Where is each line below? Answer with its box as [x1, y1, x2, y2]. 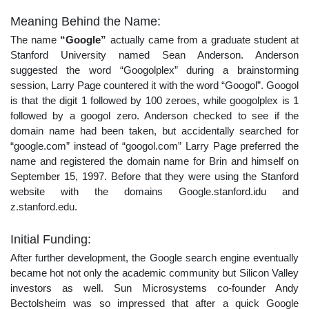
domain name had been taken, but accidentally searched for [10, 124, 299, 137]
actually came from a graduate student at [106, 33, 299, 46]
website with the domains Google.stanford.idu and [10, 185, 299, 197]
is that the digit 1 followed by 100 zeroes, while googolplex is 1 [10, 94, 299, 106]
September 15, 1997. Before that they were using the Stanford [10, 170, 299, 182]
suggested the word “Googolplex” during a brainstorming [10, 63, 299, 76]
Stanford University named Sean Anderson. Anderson [10, 48, 299, 61]
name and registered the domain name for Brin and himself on [10, 154, 299, 167]
